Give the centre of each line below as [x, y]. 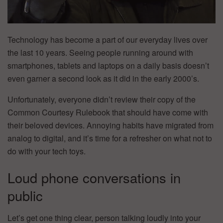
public [25, 196]
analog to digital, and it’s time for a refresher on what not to [110, 138]
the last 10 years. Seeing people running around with [100, 52]
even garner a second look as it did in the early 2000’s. [103, 78]
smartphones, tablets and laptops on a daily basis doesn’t [108, 65]
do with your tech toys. [47, 151]
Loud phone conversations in [94, 178]
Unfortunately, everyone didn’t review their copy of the [102, 99]
